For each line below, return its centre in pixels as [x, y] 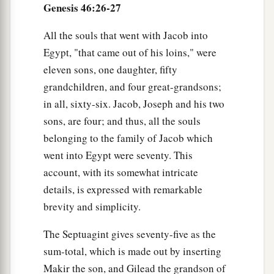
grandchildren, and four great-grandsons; [132, 86]
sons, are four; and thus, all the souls [122, 120]
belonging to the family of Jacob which [128, 138]
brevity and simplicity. [92, 206]
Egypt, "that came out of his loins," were [130, 52]
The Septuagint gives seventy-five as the [130, 234]
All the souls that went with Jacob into [126, 35]
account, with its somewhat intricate [121, 172]
